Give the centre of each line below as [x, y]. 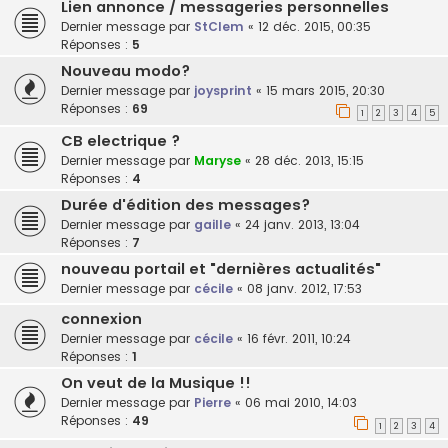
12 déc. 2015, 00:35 [314, 26]
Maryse [217, 161]
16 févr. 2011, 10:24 [299, 339]
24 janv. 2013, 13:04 [302, 225]
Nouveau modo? [125, 70]
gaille [212, 225]
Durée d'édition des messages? [185, 205]
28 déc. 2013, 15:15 [309, 161]
